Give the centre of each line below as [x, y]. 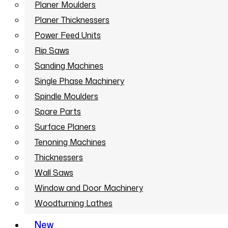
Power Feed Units [68, 35]
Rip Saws [52, 51]
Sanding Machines [69, 66]
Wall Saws [54, 173]
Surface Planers [65, 127]
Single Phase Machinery [79, 81]
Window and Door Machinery [89, 188]
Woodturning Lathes [74, 203]
